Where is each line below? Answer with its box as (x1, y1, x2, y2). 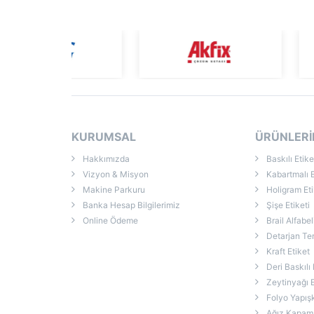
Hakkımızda (81, 153, 130, 164)
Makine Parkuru (81, 184, 145, 195)
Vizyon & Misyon (81, 169, 149, 179)
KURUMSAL (71, 130, 136, 144)
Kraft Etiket (264, 246, 310, 257)
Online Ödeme (81, 215, 138, 226)
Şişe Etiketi (264, 200, 310, 210)
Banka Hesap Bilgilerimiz (81, 200, 180, 210)
